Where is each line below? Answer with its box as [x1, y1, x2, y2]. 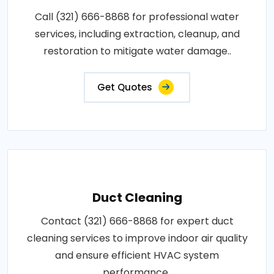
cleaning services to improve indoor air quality [26, 231, 248, 245]
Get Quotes [97, 80, 152, 94]
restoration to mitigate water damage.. [43, 43, 231, 58]
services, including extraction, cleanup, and [34, 26, 240, 41]
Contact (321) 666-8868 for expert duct [40, 213, 234, 228]
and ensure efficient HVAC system [55, 248, 219, 262]
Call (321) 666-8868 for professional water [35, 9, 239, 24]
